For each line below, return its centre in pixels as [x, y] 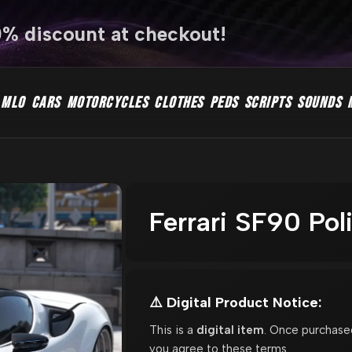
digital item [230, 330]
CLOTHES [179, 103]
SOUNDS [319, 103]
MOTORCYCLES [107, 103]
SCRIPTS [267, 103]
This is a [172, 330]
